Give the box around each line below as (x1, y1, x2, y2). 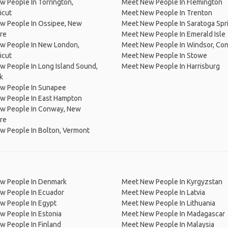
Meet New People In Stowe (122, 51, 207, 60)
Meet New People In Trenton (122, 9, 212, 17)
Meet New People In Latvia (122, 188, 205, 196)
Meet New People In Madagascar (122, 210, 225, 218)
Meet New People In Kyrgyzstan (122, 178, 222, 186)
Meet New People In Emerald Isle (122, 30, 225, 38)
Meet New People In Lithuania (122, 199, 215, 207)
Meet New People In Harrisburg (122, 62, 220, 70)
